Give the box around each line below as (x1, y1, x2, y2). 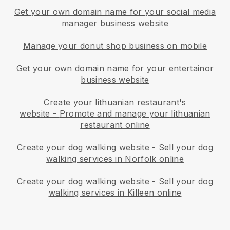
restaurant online (80, 119, 150, 130)
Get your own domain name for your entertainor (16, 63, 214, 73)
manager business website (62, 17, 168, 28)
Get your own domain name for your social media (14, 6, 216, 17)
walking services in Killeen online (48, 187, 182, 198)
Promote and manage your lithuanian (59, 108, 210, 119)
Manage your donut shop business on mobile (23, 40, 207, 51)
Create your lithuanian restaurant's (44, 97, 186, 107)
